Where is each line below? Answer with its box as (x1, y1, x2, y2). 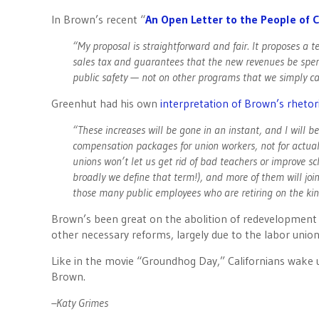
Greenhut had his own (51, 96, 160, 110)
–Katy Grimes (51, 296, 108, 310)
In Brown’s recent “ (51, 12, 145, 26)
